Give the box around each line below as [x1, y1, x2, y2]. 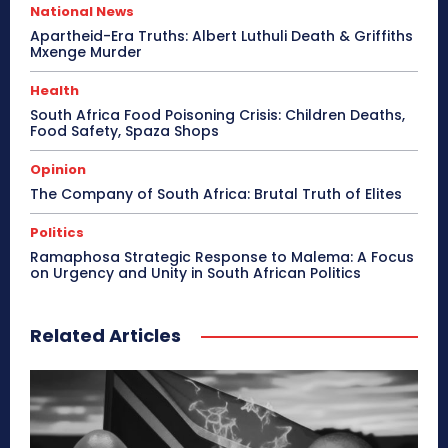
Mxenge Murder [30, 42, 142, 63]
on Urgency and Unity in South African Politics [30, 263, 361, 284]
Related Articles [30, 323, 181, 349]
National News [30, 2, 134, 22]
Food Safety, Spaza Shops [30, 121, 219, 142]
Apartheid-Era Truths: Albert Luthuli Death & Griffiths [30, 26, 413, 47]
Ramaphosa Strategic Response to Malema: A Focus [30, 247, 414, 268]
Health [30, 81, 79, 101]
